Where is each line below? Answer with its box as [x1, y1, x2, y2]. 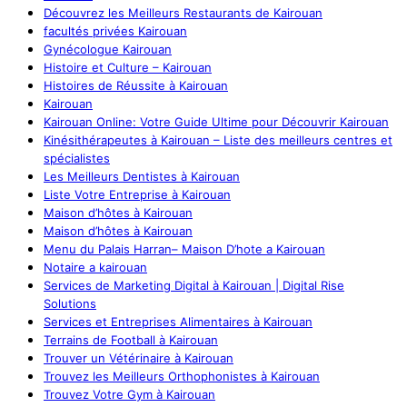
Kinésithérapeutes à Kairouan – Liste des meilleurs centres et [44, 133, 392, 148]
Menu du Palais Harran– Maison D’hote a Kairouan [44, 242, 325, 257]
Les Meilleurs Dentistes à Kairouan [44, 169, 240, 184]
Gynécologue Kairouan [44, 42, 172, 57]
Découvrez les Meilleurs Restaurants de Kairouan [44, 5, 323, 21]
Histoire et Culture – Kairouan [44, 60, 212, 75]
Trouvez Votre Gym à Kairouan [44, 387, 215, 402]
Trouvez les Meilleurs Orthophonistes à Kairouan [44, 369, 320, 384]
